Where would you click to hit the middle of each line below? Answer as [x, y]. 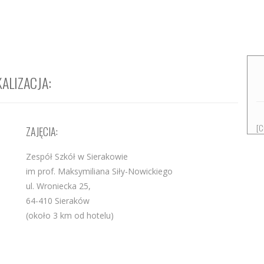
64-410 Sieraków [58, 201]
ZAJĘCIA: [42, 132]
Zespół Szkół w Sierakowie [77, 157]
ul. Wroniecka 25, [58, 186]
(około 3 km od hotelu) [70, 216]
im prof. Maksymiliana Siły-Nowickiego [99, 171]
